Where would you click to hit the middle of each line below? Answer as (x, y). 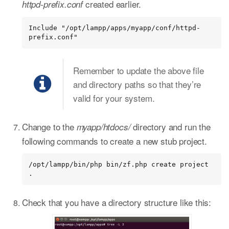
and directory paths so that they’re (137, 84)
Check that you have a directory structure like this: (117, 202)
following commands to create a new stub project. (114, 141)
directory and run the (170, 126)
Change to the (49, 126)
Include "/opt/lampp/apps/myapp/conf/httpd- (114, 28)
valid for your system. (114, 98)
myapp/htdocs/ (104, 127)
